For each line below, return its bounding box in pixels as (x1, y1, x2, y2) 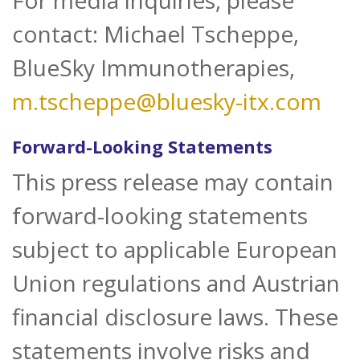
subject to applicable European (12, 234, 337, 265)
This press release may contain (12, 166, 333, 198)
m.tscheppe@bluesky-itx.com (12, 86, 321, 117)
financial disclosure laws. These (12, 301, 338, 333)
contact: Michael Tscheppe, (12, 18, 299, 50)
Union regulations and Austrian (12, 268, 340, 299)
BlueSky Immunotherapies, (12, 52, 295, 84)
